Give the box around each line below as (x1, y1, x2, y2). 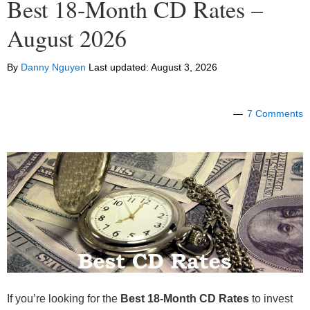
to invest (249, 292, 293, 304)
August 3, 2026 (151, 62, 217, 73)
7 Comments (247, 108, 303, 120)
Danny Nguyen (21, 62, 86, 73)
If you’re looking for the (7, 292, 120, 304)
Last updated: (86, 62, 151, 73)
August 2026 (7, 22, 127, 55)
